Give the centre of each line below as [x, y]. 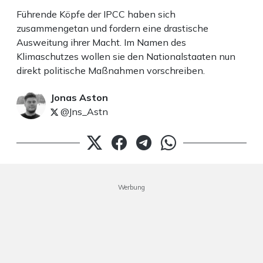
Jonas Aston [79, 97]
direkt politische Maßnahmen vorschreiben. [111, 70]
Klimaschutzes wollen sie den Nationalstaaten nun [126, 56]
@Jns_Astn [83, 111]
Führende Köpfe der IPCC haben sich [96, 14]
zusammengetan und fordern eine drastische [112, 28]
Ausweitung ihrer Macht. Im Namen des [101, 42]
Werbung [131, 187]
